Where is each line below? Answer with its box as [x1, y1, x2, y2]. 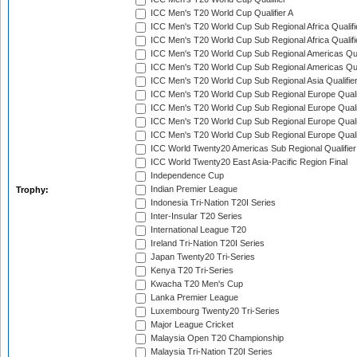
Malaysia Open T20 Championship [148, 333, 284, 343]
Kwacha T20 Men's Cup [148, 279, 243, 289]
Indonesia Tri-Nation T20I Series [148, 198, 276, 208]
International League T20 [148, 225, 246, 235]
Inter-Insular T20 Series [148, 211, 242, 222]
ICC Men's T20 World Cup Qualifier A [148, 8, 293, 18]
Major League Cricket [148, 320, 233, 330]
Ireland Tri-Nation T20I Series [148, 238, 265, 249]
